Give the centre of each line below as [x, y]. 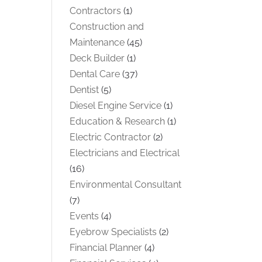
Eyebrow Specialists [113, 232]
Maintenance [97, 42]
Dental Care [95, 74]
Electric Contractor [111, 137]
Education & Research [118, 121]
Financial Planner [106, 247]
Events [85, 216]
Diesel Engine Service [116, 105]
